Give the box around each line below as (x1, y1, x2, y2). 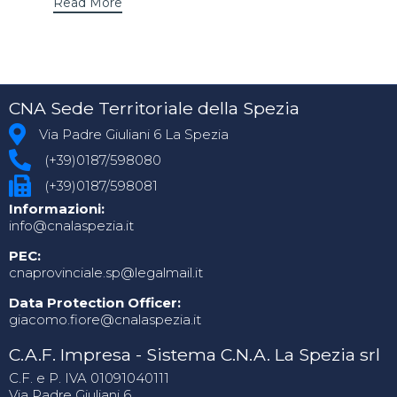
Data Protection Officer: (9, 293, 181, 311)
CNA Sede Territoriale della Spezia (9, 97, 300, 119)
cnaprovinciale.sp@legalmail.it (9, 263, 203, 281)
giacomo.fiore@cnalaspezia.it (9, 310, 201, 328)
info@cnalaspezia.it (9, 216, 134, 234)
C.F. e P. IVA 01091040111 (9, 370, 169, 387)
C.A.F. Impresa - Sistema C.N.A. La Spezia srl (9, 344, 380, 366)
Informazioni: (9, 199, 105, 217)
